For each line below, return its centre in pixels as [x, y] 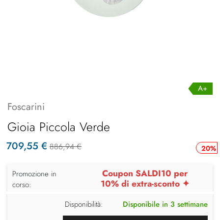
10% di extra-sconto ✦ [145, 183]
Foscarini [26, 107]
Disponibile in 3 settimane [165, 204]
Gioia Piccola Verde [59, 126]
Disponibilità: [84, 204]
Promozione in [34, 174]
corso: [22, 184]
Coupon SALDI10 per [145, 173]
